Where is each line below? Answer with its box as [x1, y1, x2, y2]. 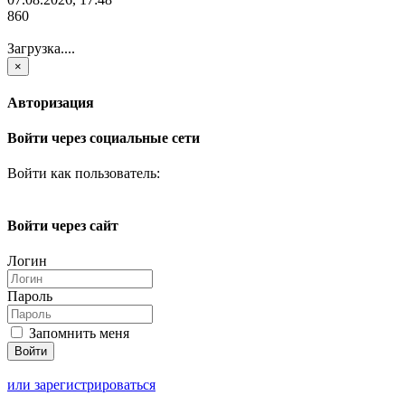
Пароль [7, 287, 52, 304]
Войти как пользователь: [7, 165, 160, 182]
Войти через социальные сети [7, 130, 200, 146]
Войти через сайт [7, 217, 118, 233]
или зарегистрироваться [7, 376, 155, 392]
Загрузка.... [7, 40, 75, 56]
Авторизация [7, 94, 94, 110]
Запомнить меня [25, 325, 129, 341]
